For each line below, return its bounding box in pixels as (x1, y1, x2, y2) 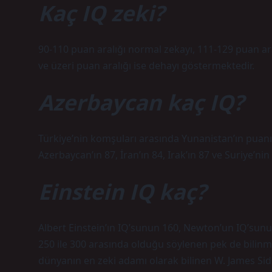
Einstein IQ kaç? (38, 177, 206, 206)
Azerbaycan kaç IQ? (38, 87, 244, 117)
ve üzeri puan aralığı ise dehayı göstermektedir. (38, 59, 254, 72)
